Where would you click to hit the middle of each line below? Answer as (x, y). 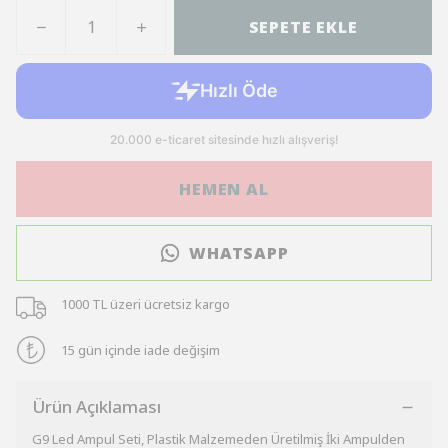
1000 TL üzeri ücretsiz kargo (145, 303)
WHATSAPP (239, 253)
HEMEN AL (224, 189)
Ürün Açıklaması (96, 406)
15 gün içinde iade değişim (140, 349)
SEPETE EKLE (303, 27)
